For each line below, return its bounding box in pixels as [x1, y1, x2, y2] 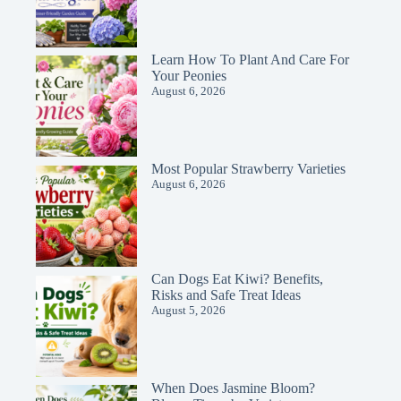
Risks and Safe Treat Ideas [151, 286, 301, 303]
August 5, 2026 [151, 303, 226, 317]
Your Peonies [151, 67, 226, 83]
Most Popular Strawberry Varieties [151, 161, 346, 177]
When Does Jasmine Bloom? [151, 380, 315, 397]
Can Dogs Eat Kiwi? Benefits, [151, 270, 323, 286]
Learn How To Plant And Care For [151, 51, 349, 67]
